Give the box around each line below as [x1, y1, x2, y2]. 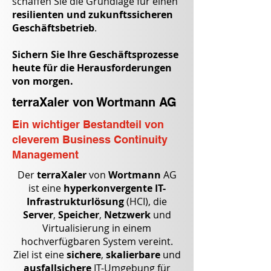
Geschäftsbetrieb [12, 21, 94, 34]
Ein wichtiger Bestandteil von [12, 118, 164, 131]
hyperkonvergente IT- [63, 181, 166, 195]
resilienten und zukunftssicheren [12, 8, 173, 21]
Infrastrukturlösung [27, 195, 124, 208]
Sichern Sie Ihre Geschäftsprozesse [12, 48, 178, 61]
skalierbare [105, 248, 163, 261]
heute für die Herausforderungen [12, 61, 172, 74]
